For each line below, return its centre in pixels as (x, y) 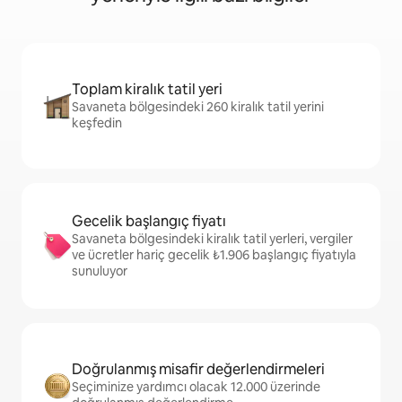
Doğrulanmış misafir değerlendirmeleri (198, 369)
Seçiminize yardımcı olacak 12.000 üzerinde (196, 387)
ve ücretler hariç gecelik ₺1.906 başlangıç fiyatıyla (214, 255)
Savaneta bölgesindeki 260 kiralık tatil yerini (198, 107)
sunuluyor (100, 271)
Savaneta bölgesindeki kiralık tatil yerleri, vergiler (212, 239)
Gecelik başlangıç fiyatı (149, 221)
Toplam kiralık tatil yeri (147, 89)
